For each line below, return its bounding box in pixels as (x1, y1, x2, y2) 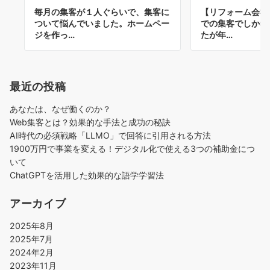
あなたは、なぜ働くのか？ (10, 103, 111, 114)
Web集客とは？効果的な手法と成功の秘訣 (10, 116, 171, 127)
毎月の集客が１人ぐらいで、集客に (34, 6, 169, 17)
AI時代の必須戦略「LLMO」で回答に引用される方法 (10, 130, 211, 140)
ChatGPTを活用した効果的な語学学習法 (10, 169, 164, 180)
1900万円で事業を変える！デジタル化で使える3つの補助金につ (10, 143, 255, 154)
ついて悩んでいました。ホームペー (34, 17, 169, 28)
